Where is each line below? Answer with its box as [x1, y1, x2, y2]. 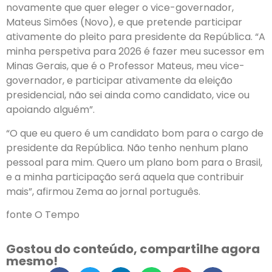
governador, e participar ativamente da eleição [6, 73, 233, 88]
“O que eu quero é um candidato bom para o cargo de [6, 126, 263, 140]
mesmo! [6, 253, 58, 270]
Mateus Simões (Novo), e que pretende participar [6, 15, 242, 30]
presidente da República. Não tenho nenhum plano [6, 140, 248, 155]
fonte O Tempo [6, 207, 80, 222]
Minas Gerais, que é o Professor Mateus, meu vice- [6, 59, 245, 73]
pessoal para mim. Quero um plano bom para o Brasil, [6, 155, 262, 169]
